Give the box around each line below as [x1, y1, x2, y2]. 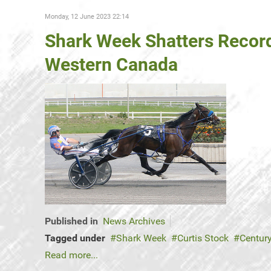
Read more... [45, 249, 98, 261]
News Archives [103, 215, 165, 227]
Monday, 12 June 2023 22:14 [45, 13, 129, 21]
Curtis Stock [177, 232, 229, 244]
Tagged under [45, 232, 105, 244]
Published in [45, 215, 98, 227]
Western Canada [45, 54, 178, 76]
